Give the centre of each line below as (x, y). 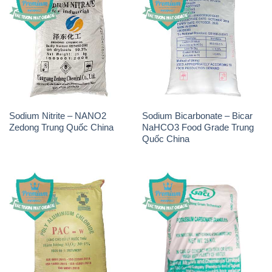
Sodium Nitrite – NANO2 (57, 116)
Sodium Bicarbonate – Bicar (197, 116)
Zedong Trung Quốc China (61, 127)
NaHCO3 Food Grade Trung (198, 127)
